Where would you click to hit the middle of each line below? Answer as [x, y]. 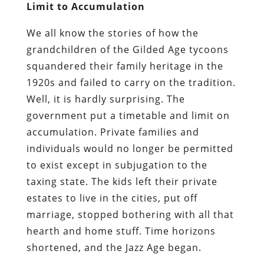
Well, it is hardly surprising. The [105, 99]
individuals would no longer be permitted [130, 148]
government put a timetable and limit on [128, 115]
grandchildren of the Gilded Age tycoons [127, 49]
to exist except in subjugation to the [117, 165]
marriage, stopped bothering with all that [130, 214]
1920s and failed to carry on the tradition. [131, 82]
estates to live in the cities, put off [112, 198]
